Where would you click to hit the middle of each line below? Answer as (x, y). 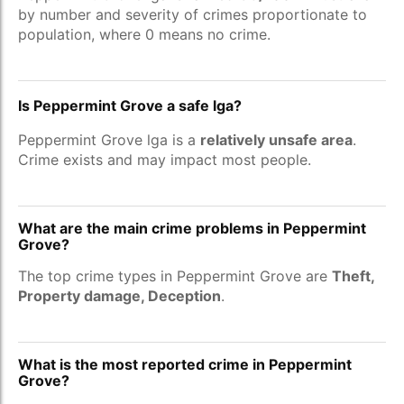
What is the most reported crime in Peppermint (185, 364)
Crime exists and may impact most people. (165, 160)
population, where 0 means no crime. (144, 34)
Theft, (353, 276)
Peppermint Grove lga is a (109, 140)
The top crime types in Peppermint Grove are (175, 276)
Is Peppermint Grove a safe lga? (130, 106)
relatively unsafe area (276, 140)
